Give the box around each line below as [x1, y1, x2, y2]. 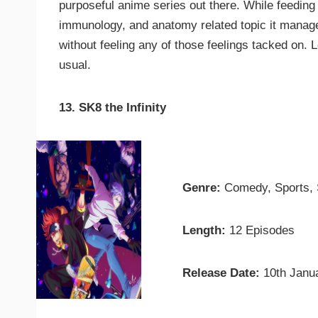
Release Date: [182, 266, 261, 280]
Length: [182, 224, 226, 238]
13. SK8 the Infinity [59, 101, 166, 115]
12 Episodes [226, 224, 295, 238]
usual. [59, 58, 91, 72]
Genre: [182, 181, 221, 195]
